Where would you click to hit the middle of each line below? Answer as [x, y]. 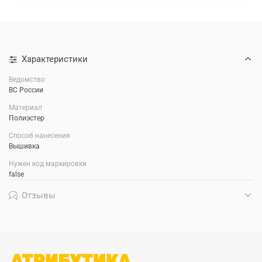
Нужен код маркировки [48, 163]
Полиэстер [27, 118]
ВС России [26, 90]
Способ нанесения [39, 135]
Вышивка [24, 146]
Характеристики [55, 59]
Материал [25, 107]
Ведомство [27, 79]
